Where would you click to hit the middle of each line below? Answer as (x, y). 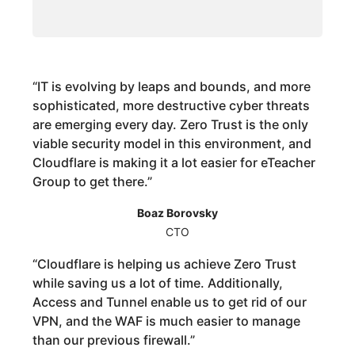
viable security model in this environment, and (172, 144)
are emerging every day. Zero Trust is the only (171, 125)
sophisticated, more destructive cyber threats (172, 106)
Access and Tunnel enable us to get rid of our (170, 302)
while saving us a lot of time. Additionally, (158, 283)
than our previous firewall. (112, 340)
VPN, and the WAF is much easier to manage (167, 321)
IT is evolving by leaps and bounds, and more (174, 87)
